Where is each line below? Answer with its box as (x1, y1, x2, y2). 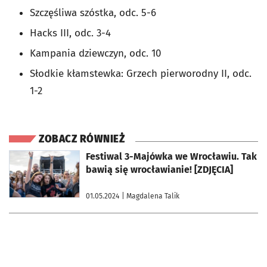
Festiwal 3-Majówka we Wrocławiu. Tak (86, 151, 257, 163)
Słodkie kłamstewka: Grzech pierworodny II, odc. (30, 67, 252, 80)
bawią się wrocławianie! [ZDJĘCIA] (86, 164, 233, 176)
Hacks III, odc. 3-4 (30, 27, 111, 40)
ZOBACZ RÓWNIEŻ (39, 133, 125, 146)
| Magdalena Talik (122, 192, 179, 201)
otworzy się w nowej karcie (8, 150, 96, 159)
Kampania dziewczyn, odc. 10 (30, 47, 161, 60)
